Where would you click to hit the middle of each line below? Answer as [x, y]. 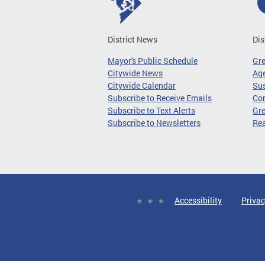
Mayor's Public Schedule [153, 61]
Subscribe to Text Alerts [151, 110]
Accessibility [198, 200]
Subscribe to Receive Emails [160, 98]
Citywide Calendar [142, 85]
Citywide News [135, 73]
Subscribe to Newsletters [154, 123]
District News [132, 39]
